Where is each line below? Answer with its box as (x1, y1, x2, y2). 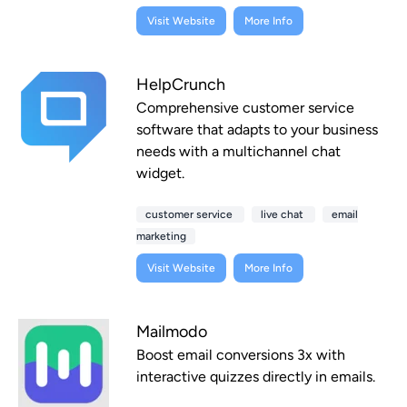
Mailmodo (136, 322, 207, 342)
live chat (261, 208, 306, 222)
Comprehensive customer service (136, 99, 354, 117)
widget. (136, 164, 184, 183)
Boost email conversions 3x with (136, 346, 345, 364)
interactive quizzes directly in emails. (136, 368, 375, 386)
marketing (136, 230, 186, 243)
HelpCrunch (136, 74, 225, 95)
